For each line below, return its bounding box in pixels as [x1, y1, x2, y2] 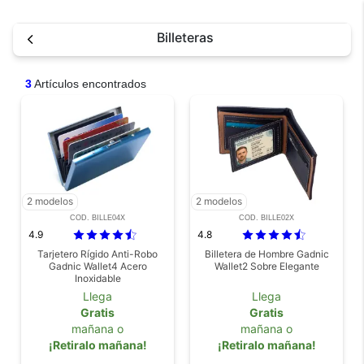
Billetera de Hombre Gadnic [204, 247, 329, 260]
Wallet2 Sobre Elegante [214, 259, 319, 272]
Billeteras [157, 29, 214, 46]
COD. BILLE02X [239, 213, 294, 222]
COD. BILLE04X [70, 213, 125, 222]
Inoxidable [74, 271, 121, 284]
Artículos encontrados [32, 76, 146, 90]
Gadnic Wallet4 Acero [48, 259, 147, 272]
